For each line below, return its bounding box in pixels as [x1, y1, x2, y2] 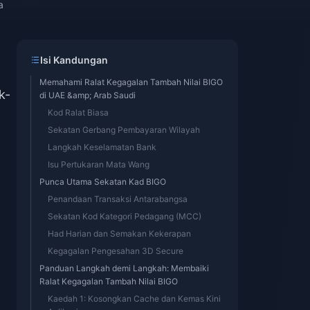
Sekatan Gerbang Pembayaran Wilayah [48, 125, 200, 135]
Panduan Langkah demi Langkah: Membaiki [39, 263, 209, 273]
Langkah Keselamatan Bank [48, 142, 156, 152]
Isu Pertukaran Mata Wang [48, 159, 149, 170]
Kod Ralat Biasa [48, 107, 109, 118]
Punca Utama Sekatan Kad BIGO [39, 176, 166, 187]
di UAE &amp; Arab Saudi [39, 90, 136, 100]
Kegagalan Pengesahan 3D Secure [48, 246, 183, 256]
